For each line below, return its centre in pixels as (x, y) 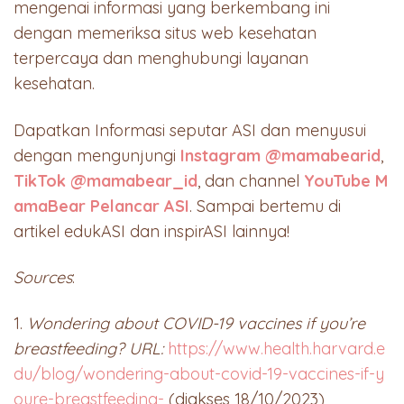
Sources (43, 277)
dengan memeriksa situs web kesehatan (165, 33)
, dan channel (248, 180)
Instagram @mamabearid (280, 155)
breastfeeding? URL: (91, 349)
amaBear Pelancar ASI (101, 206)
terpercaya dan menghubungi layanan (161, 59)
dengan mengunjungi (95, 155)
